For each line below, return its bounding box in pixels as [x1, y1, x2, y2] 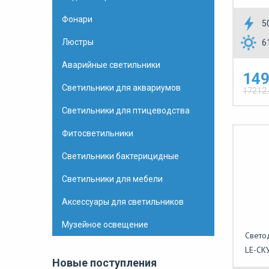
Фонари [62, 14, 92, 24]
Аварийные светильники [62, 60, 160, 70]
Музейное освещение [62, 220, 148, 229]
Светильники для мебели [62, 174, 163, 184]
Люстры [62, 37, 94, 47]
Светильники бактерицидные [62, 151, 179, 161]
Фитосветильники [62, 128, 133, 138]
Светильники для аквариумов [62, 83, 181, 92]
